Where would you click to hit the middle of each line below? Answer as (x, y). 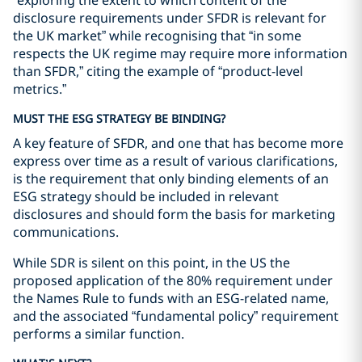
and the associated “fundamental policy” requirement (176, 316)
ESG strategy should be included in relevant (146, 196)
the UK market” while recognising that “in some (157, 36)
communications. (66, 232)
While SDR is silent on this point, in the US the (152, 263)
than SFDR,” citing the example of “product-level (158, 71)
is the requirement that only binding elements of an (171, 179)
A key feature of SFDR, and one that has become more (178, 143)
